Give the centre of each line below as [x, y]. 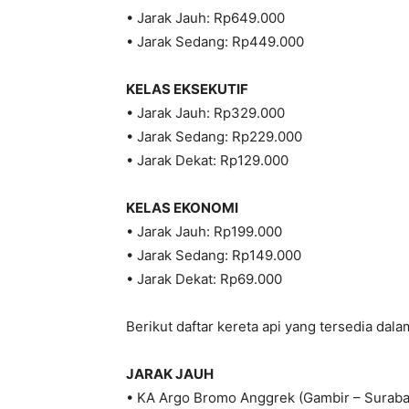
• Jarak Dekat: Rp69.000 [204, 279]
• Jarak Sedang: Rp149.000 [214, 256]
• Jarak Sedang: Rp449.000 [215, 42]
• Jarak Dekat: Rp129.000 [207, 161]
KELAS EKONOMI [182, 208]
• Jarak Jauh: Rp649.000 [205, 18]
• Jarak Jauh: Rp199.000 [204, 232]
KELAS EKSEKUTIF [187, 89]
